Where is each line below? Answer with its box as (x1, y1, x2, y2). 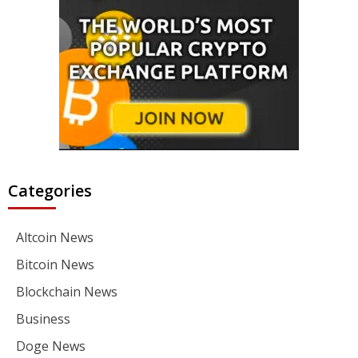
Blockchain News (16, 282, 117, 300)
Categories (8, 179, 92, 201)
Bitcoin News (16, 255, 94, 273)
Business (16, 309, 70, 328)
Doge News (16, 336, 86, 355)
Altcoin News (16, 228, 93, 246)
